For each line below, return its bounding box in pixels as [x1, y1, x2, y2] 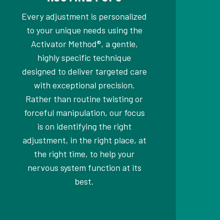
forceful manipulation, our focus [24, 107, 145, 118]
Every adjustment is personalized [22, 11, 147, 22]
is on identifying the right [37, 121, 132, 132]
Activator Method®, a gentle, [30, 38, 138, 50]
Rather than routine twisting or [26, 93, 143, 105]
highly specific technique [37, 52, 132, 63]
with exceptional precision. [33, 80, 135, 91]
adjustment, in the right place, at [22, 135, 146, 146]
